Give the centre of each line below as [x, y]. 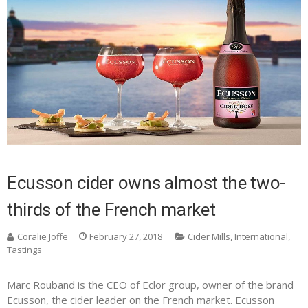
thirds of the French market [111, 210]
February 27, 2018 [126, 237]
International [261, 237]
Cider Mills [209, 237]
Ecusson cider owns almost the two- [146, 183]
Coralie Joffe [43, 237]
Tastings [24, 250]
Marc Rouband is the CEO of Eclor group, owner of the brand [150, 285]
